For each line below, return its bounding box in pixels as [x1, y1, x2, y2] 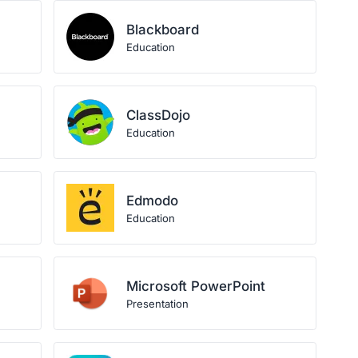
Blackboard [126, 22, 200, 38]
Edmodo [126, 193, 179, 209]
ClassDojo [126, 107, 191, 123]
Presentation [126, 297, 189, 310]
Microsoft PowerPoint [126, 278, 266, 294]
